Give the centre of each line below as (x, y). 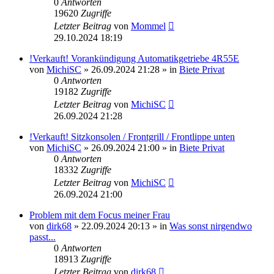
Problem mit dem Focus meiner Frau (100, 215)
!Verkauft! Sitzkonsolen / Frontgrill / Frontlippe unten (132, 136)
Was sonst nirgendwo (211, 226)
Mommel (148, 26)
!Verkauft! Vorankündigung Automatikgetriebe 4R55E (134, 58)
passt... (43, 237)
